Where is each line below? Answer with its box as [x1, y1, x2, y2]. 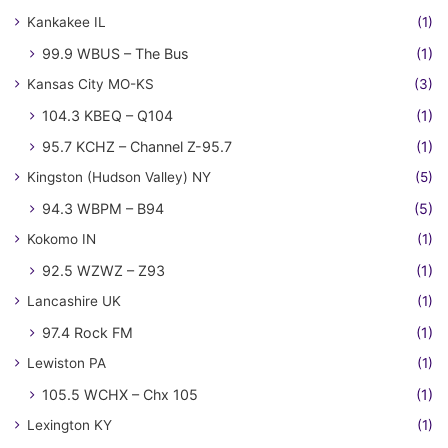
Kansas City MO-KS [27, 76, 154, 93]
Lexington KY [27, 417, 112, 434]
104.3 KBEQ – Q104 [42, 107, 173, 125]
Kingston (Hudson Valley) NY [27, 169, 211, 186]
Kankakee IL [27, 14, 106, 31]
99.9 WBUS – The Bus [42, 45, 188, 63]
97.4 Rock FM [42, 324, 133, 342]
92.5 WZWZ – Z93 [42, 262, 165, 280]
